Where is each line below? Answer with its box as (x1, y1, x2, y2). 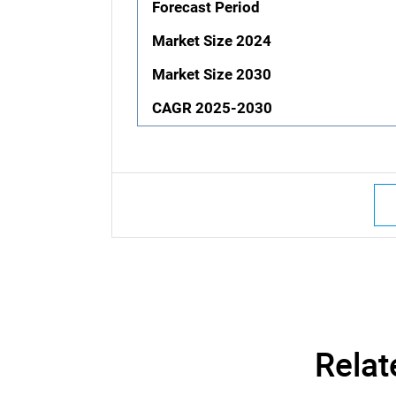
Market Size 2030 (152, 66, 272, 84)
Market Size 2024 (152, 33, 272, 50)
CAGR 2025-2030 (152, 100, 273, 118)
